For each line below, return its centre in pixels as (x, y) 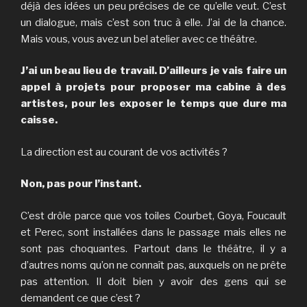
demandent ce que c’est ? (81, 298)
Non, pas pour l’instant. (81, 184)
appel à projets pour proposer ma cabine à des (153, 87)
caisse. (39, 120)
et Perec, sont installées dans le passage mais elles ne (153, 232)
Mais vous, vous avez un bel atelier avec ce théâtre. (139, 39)
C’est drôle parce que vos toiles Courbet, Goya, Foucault (153, 216)
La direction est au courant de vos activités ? (124, 152)
